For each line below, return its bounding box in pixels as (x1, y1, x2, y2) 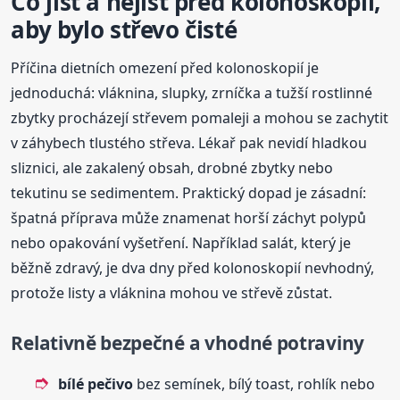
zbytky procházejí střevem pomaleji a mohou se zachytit (11, 107, 389, 128)
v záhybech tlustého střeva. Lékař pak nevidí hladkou (11, 132, 368, 153)
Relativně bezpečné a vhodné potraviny (11, 329, 364, 355)
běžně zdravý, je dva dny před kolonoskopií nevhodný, (11, 257, 375, 278)
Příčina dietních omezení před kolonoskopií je (11, 57, 320, 78)
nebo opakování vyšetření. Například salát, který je (11, 232, 352, 253)
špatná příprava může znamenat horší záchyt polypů (11, 207, 367, 228)
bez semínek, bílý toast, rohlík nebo (133, 373, 376, 394)
